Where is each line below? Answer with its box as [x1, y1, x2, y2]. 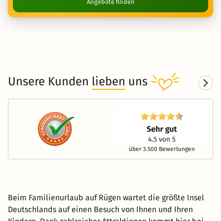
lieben [92, 74, 125, 88]
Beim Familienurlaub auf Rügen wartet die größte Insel [8, 192, 204, 202]
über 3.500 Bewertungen [128, 145, 195, 152]
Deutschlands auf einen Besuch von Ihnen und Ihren [8, 204, 193, 214]
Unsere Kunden [8, 74, 92, 88]
